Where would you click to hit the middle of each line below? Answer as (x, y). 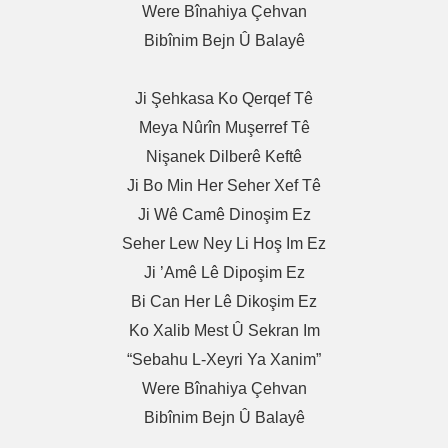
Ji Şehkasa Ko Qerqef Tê (224, 99)
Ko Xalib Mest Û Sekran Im (224, 331)
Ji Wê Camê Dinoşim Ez (224, 215)
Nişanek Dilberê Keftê (224, 157)
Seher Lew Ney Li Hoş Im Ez (224, 244)
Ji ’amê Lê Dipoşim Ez (224, 273)
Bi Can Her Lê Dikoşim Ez (224, 302)
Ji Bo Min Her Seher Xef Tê (224, 186)
